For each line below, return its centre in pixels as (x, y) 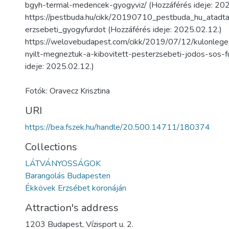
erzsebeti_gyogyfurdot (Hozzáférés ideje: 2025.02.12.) (123, 30)
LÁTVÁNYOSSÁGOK (63, 164)
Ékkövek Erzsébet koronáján (76, 188)
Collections (51, 147)
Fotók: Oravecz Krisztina (67, 91)
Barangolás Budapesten (68, 176)
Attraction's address (72, 208)
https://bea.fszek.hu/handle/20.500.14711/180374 (118, 127)
